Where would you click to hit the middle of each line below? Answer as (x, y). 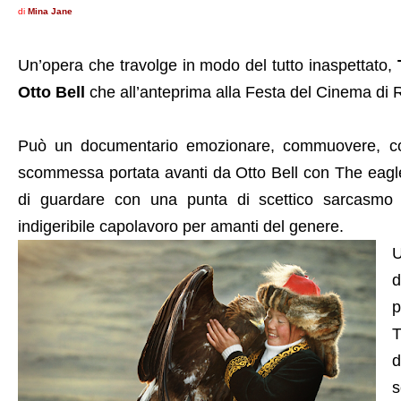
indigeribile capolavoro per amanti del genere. (181, 226)
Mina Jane (50, 11)
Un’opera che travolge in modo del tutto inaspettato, (208, 65)
